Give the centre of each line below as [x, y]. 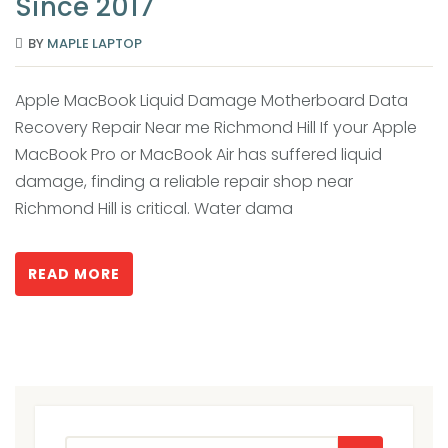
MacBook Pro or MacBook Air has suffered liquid [198, 154]
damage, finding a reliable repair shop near [184, 181]
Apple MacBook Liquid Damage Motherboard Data [211, 100]
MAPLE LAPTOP [94, 43]
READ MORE [74, 273]
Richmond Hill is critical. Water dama [154, 208]
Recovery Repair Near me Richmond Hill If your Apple [216, 127]
